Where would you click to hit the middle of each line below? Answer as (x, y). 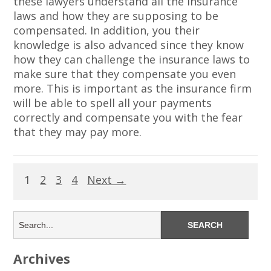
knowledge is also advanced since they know (129, 44)
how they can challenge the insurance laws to (132, 59)
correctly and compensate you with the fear (128, 117)
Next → (107, 180)
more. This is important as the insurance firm (133, 88)
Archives (42, 259)
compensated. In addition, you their (107, 30)
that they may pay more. (78, 132)
